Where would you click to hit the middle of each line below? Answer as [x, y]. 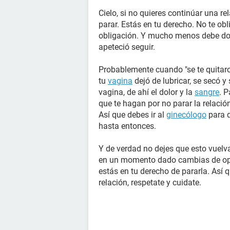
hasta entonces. [127, 126]
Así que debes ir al [132, 115]
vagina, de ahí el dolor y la [147, 92]
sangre [207, 92]
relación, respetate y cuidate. [150, 183]
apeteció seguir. [127, 47]
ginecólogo [186, 115]
